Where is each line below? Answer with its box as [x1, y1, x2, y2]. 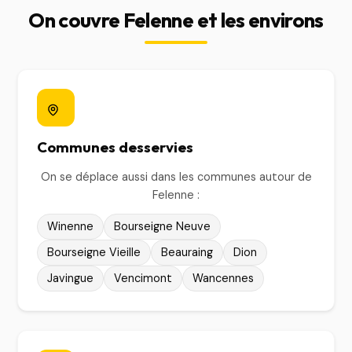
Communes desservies [37, 137, 194, 156]
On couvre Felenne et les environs [28, 7, 324, 33]
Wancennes [192, 271, 255, 285]
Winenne [47, 219, 94, 233]
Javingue [47, 271, 94, 285]
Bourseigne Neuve [114, 219, 211, 233]
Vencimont [114, 271, 173, 285]
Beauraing [161, 245, 214, 259]
